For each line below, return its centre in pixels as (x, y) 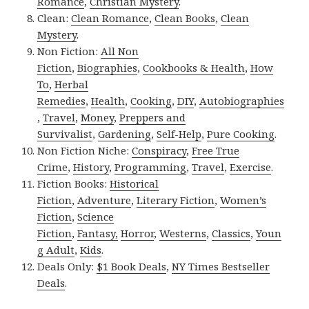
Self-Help (179, 134)
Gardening (125, 134)
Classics (231, 233)
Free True (216, 151)
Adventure (104, 200)
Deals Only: (67, 267)
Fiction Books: (74, 184)
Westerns (183, 233)
